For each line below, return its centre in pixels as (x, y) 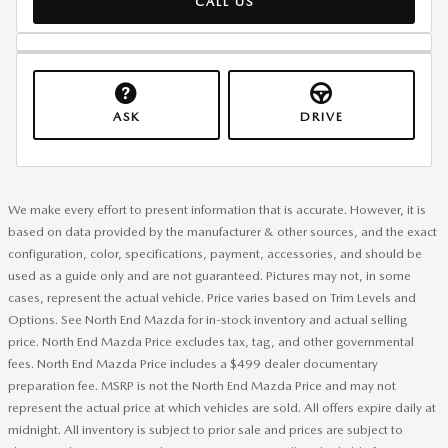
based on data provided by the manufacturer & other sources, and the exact (222, 231)
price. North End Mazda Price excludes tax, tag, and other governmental (211, 341)
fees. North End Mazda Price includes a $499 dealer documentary (193, 363)
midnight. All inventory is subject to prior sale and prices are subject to (205, 429)
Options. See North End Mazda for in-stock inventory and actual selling (207, 319)
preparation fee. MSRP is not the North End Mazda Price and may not (202, 385)
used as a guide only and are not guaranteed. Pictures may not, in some (209, 275)
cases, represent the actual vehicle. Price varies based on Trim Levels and (212, 297)
